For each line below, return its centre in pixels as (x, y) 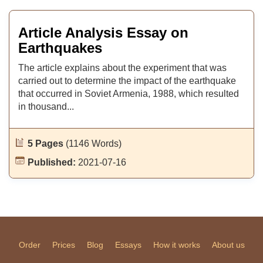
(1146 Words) (94, 144)
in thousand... (46, 107)
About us (228, 245)
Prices (63, 245)
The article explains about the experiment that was (122, 68)
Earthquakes (60, 48)
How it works (176, 245)
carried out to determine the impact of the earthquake (127, 81)
